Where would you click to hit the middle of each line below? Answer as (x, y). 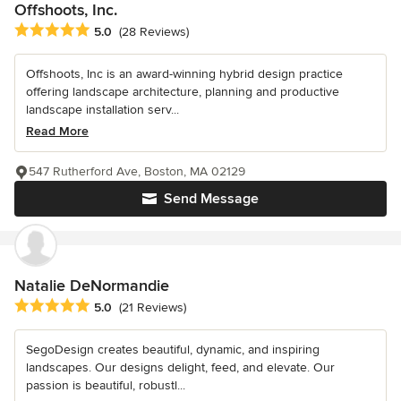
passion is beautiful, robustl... (106, 385)
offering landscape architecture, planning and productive (183, 91)
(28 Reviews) (154, 31)
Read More (57, 131)
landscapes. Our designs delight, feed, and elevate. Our (180, 367)
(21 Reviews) (153, 308)
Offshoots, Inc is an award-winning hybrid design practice (184, 73)
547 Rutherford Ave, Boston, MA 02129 (137, 171)
